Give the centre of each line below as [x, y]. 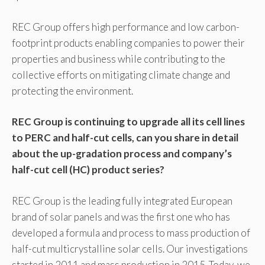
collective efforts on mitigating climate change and [121, 75]
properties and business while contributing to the [119, 59]
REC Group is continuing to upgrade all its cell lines [128, 122]
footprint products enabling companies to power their [128, 43]
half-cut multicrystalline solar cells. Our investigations [130, 248]
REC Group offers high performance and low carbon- [126, 27]
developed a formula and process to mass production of [131, 232]
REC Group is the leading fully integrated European [122, 201]
